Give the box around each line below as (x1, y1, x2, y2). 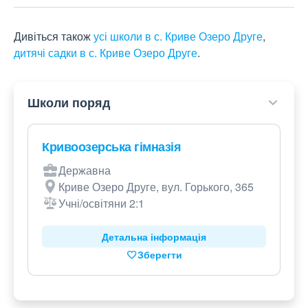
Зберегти (137, 247, 182, 262)
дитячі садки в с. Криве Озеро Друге (14, 45, 197, 61)
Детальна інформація (102, 230, 206, 244)
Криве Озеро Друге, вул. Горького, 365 (58, 179, 254, 195)
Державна (58, 162, 111, 179)
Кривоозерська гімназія (42, 137, 181, 156)
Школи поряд (27, 93, 110, 112)
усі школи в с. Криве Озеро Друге (93, 28, 263, 45)
